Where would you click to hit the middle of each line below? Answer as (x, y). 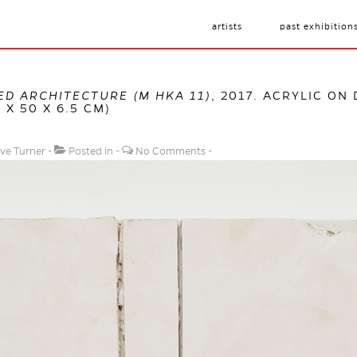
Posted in (91, 151)
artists (227, 26)
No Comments (171, 151)
